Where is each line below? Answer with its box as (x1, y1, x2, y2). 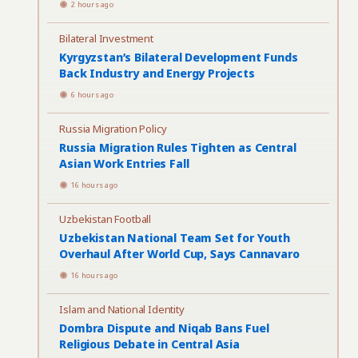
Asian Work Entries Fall (59, 156, 189, 171)
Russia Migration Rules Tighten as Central (59, 140, 296, 155)
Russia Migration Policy (59, 121, 167, 136)
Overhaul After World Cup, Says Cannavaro (59, 246, 300, 261)
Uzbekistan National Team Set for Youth (59, 230, 290, 245)
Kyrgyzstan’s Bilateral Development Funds (59, 50, 298, 65)
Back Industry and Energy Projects (59, 66, 255, 81)
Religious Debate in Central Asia (59, 336, 240, 352)
